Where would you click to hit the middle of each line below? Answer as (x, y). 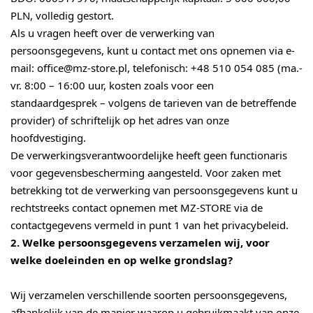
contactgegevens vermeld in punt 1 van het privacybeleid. (150, 225)
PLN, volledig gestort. (62, 16)
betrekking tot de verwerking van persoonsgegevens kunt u (154, 190)
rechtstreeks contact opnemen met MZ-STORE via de (137, 208)
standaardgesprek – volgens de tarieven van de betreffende (153, 103)
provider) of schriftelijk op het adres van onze (120, 121)
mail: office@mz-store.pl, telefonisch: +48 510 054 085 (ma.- (156, 68)
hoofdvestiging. (48, 138)
